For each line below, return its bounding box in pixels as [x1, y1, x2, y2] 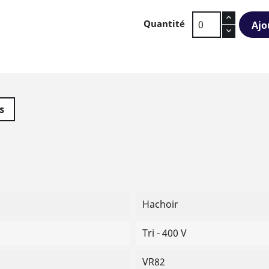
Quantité [144, 17, 185, 29]
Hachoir [142, 197, 178, 211]
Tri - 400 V [142, 226, 187, 240]
